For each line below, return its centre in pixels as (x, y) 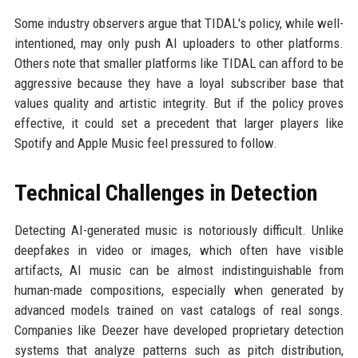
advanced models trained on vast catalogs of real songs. (179, 310)
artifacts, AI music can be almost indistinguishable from (179, 270)
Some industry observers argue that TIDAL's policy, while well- (179, 23)
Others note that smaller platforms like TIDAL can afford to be (179, 63)
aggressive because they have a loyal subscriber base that (179, 83)
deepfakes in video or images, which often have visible (179, 250)
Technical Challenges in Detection (165, 193)
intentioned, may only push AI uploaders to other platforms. (179, 43)
